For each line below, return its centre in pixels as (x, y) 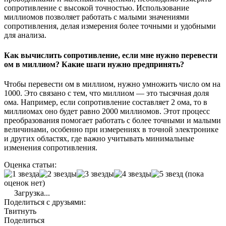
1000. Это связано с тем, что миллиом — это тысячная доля (106, 93)
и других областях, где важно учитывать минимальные (99, 138)
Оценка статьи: (30, 164)
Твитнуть (20, 211)
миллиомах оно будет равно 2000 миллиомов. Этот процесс (107, 111)
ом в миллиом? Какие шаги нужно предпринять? (94, 64)
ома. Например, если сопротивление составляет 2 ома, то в (106, 102)
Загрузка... (31, 193)
